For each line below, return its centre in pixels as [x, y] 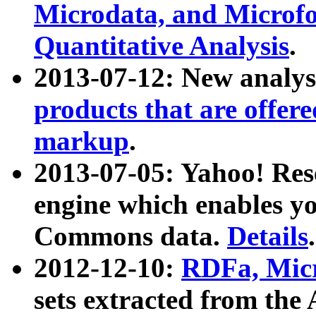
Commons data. [130, 236]
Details [268, 236]
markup [81, 141]
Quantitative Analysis [162, 46]
